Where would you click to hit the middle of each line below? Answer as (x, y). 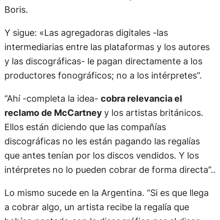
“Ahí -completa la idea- (52, 98)
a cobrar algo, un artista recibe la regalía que (96, 207)
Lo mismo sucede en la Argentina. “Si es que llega (106, 193)
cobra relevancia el (141, 98)
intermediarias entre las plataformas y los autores (107, 46)
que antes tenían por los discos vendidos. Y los (101, 155)
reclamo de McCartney (54, 112)
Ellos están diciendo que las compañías (85, 126)
